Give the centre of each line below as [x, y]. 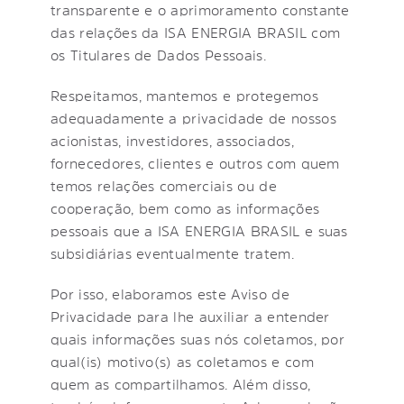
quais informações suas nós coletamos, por [198, 339]
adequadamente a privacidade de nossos [193, 118]
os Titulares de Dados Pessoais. [158, 55]
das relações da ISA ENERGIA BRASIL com [196, 32]
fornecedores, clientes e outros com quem [195, 163]
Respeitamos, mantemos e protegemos [184, 95]
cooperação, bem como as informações [185, 208]
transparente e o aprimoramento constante [200, 9]
